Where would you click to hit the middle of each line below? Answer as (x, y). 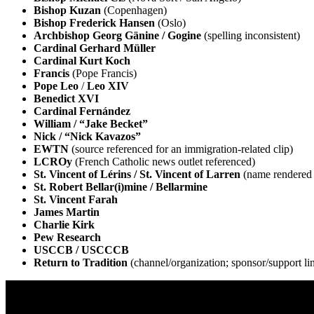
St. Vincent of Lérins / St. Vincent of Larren (137, 174)
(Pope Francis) (103, 73)
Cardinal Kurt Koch (82, 61)
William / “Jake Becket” (91, 124)
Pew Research (67, 237)
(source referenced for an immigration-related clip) (181, 149)
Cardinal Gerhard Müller (95, 48)
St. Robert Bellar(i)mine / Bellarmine (121, 187)
